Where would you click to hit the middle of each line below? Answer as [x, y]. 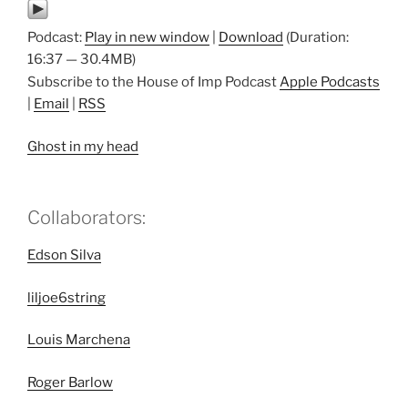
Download [251, 38]
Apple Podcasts [330, 82]
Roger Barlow [70, 382]
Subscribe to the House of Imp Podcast [153, 82]
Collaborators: [87, 218]
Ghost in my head [83, 146]
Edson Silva [64, 255]
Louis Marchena [79, 340]
